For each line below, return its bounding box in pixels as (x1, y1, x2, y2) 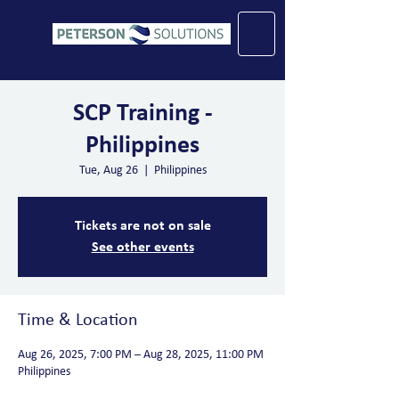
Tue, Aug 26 (78, 164, 138, 177)
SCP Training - (72, 102, 213, 126)
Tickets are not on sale (74, 219, 211, 233)
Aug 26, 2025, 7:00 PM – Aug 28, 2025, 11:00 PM (18, 348, 264, 362)
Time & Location (18, 312, 138, 330)
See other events (91, 240, 194, 255)
